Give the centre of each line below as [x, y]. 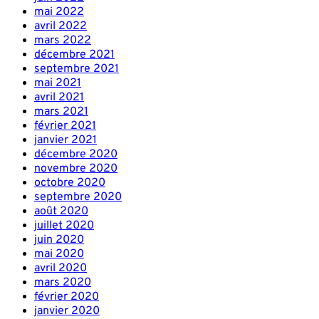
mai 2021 [58, 84]
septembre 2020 [78, 198]
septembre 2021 [77, 69]
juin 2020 [59, 240]
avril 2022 [61, 27]
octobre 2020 [70, 183]
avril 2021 [59, 98]
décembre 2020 [76, 155]
